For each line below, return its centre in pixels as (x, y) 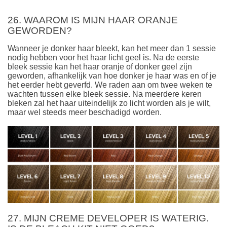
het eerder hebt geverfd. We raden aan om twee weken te (110, 85)
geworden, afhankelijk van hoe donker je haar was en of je (112, 75)
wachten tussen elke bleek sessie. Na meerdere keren (105, 94)
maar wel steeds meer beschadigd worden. (85, 112)
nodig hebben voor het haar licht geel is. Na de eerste (103, 57)
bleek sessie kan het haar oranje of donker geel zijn (100, 66)
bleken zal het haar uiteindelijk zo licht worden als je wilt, (109, 103)
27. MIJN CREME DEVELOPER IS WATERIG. (108, 218)
